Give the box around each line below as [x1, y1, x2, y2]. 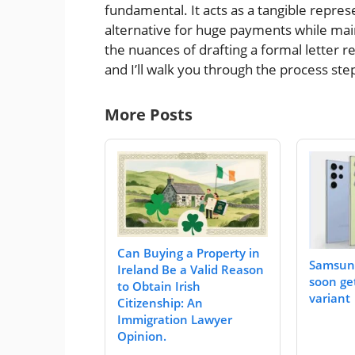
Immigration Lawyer [117, 311, 232, 328]
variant [309, 289, 350, 306]
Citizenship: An [117, 295, 203, 311]
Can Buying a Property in [117, 245, 260, 261]
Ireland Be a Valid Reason [117, 261, 264, 278]
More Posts [105, 103, 193, 125]
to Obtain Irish [117, 278, 200, 295]
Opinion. [117, 328, 166, 345]
